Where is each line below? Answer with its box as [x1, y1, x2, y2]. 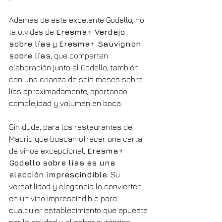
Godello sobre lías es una [9, 158, 118, 167]
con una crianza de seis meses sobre [9, 75, 145, 84]
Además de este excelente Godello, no [9, 15, 146, 25]
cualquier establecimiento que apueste [9, 206, 150, 215]
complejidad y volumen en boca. [9, 99, 122, 108]
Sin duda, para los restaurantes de [9, 122, 134, 132]
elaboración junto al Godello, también [9, 63, 141, 72]
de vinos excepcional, [9, 146, 87, 156]
